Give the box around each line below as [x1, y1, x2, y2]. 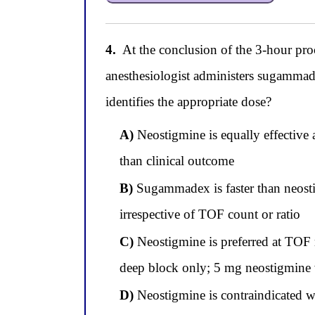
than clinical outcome [120, 153, 235, 169]
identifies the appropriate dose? [105, 94, 272, 110]
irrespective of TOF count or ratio [120, 207, 301, 222]
